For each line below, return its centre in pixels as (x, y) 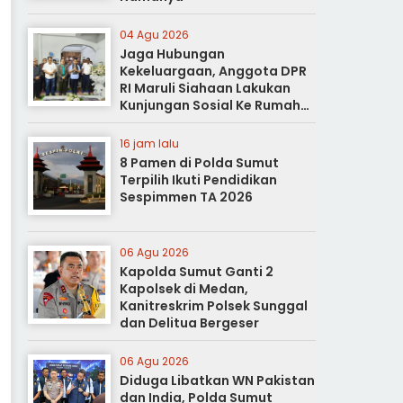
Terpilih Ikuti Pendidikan (199, 180)
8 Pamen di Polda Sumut (200, 163)
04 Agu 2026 (155, 35)
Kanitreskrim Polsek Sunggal (214, 306)
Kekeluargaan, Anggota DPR (214, 71)
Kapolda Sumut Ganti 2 (197, 272)
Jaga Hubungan (173, 54)
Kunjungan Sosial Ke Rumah (210, 105)
